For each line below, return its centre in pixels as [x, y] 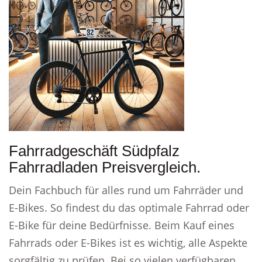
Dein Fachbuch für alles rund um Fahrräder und [126, 190]
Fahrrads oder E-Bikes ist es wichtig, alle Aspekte [128, 243]
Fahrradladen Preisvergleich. [105, 167]
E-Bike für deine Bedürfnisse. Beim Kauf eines [122, 225]
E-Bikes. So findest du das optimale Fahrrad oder [129, 208]
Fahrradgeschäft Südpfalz [94, 151]
